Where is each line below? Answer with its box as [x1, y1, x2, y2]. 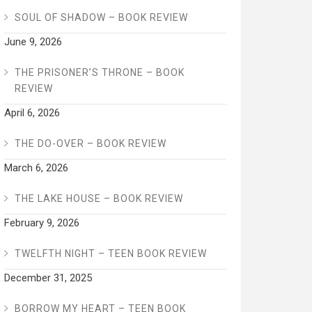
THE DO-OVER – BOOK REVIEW [14, 138, 166, 150]
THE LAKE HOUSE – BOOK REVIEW [14, 193, 183, 205]
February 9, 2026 [3, 217, 79, 230]
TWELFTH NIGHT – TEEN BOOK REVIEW [14, 248, 207, 260]
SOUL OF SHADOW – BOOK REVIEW [14, 12, 188, 24]
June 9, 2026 [3, 36, 62, 49]
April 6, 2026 [3, 107, 60, 120]
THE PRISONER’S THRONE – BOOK [14, 67, 185, 79]
